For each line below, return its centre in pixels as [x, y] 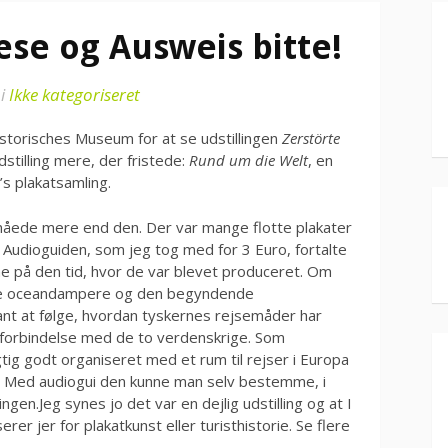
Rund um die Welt [248, 160]
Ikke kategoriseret [74, 94]
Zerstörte [311, 138]
